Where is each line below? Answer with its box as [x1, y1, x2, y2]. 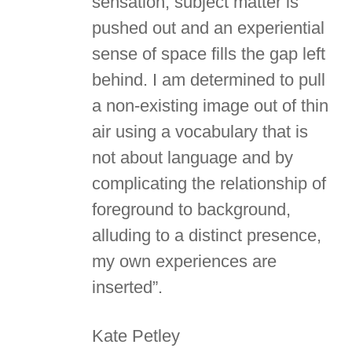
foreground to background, [91, 199, 291, 219]
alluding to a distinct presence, [91, 225, 321, 245]
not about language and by [91, 147, 293, 167]
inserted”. [91, 277, 163, 297]
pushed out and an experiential [91, 17, 324, 38]
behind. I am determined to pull [91, 69, 325, 90]
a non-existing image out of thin [91, 95, 328, 115]
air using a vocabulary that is [91, 121, 308, 141]
